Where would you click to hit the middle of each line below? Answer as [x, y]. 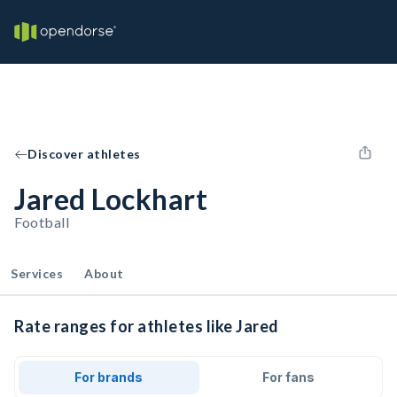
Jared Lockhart [111, 199]
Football [42, 222]
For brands [109, 377]
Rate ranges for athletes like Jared [147, 326]
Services [37, 273]
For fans [288, 377]
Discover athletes [84, 154]
